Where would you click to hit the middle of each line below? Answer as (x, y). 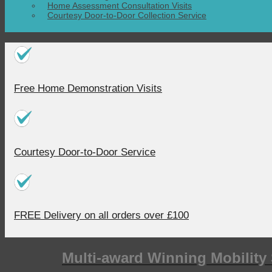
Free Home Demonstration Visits (88, 88)
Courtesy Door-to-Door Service (85, 151)
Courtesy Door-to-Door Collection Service (127, 15)
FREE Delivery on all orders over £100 (101, 215)
